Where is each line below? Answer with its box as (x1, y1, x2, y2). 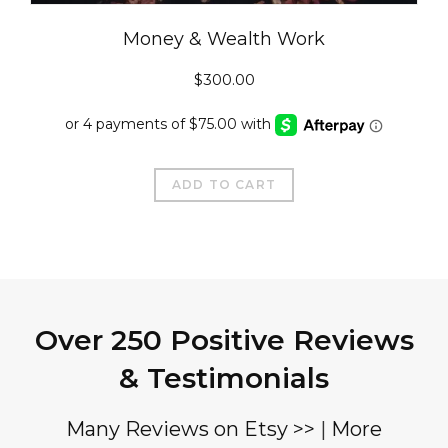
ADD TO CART (171, 176, 277, 192)
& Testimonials (119, 360, 329, 395)
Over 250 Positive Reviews (34, 322, 414, 357)
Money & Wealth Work (123, 28, 325, 51)
